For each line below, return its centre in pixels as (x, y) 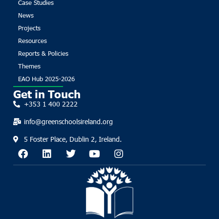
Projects (29, 28)
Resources (32, 40)
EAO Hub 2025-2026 (46, 78)
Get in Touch (47, 94)
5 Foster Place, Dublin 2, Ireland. (73, 139)
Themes (29, 66)
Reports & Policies (43, 53)
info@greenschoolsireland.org (69, 122)
